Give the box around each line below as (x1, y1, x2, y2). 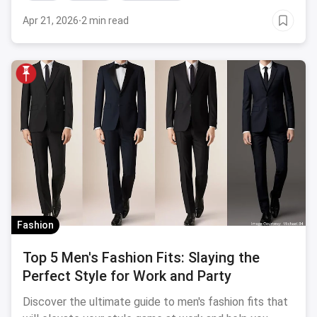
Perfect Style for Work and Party (23, 267, 231, 284)
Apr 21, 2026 (23, 15, 79, 26)
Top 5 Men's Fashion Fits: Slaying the (23, 249, 260, 266)
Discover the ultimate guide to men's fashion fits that (23, 295, 288, 309)
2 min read (81, 15, 129, 26)
